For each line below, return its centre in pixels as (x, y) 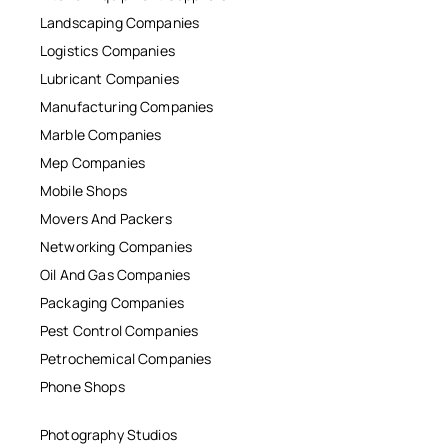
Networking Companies (116, 246)
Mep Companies (92, 162)
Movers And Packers (106, 218)
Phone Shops (82, 386)
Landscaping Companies (120, 22)
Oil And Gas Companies (115, 274)
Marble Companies (101, 134)
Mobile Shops (83, 190)
